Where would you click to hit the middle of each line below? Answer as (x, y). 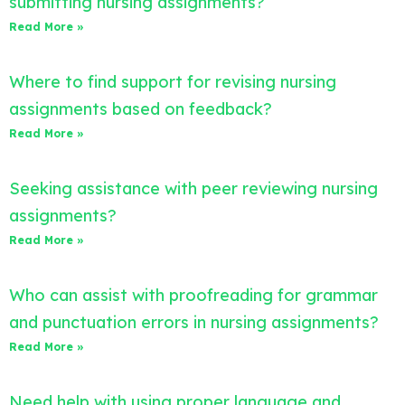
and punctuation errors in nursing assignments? (194, 322)
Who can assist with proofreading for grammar (193, 295)
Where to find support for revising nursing (173, 81)
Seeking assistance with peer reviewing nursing (193, 188)
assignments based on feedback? (141, 108)
